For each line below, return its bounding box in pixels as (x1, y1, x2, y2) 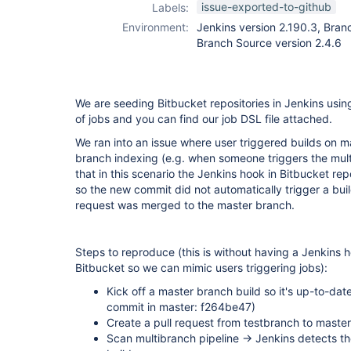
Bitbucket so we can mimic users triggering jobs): (75, 261, 327, 274)
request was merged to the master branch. (75, 198, 295, 212)
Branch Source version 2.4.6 (197, 36, 342, 49)
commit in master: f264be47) (107, 300, 255, 313)
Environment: (122, 20, 189, 34)
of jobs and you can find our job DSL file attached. (75, 112, 332, 125)
